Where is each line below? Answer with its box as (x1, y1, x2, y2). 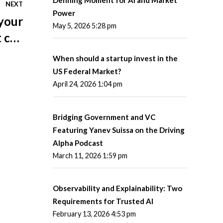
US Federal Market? (53, 67, 121, 76)
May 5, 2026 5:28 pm (53, 21, 116, 30)
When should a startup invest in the (53, 54, 178, 63)
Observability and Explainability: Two (53, 184, 182, 193)
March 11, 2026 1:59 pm (53, 151, 127, 160)
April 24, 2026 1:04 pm (53, 80, 122, 89)
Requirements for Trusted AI (53, 197, 153, 206)
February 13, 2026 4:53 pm (53, 210, 136, 219)
